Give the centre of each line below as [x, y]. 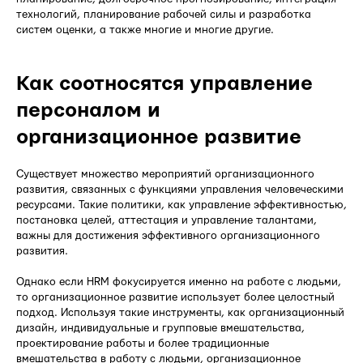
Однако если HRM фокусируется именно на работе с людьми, [179, 282]
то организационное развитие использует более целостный [175, 298]
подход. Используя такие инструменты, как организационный [180, 313]
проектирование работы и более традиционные [143, 344]
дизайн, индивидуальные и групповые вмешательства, [160, 329]
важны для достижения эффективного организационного [168, 236]
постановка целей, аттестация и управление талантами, [167, 221]
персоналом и [88, 111]
